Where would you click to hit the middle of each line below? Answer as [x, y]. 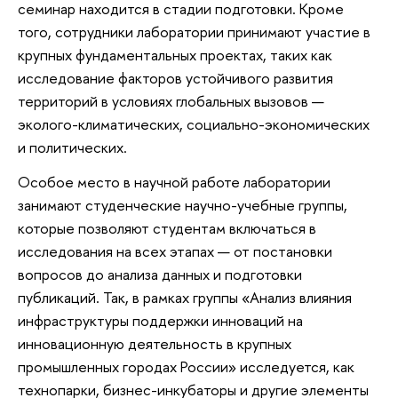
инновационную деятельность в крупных [155, 344]
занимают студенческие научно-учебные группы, [183, 205]
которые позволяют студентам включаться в [167, 228]
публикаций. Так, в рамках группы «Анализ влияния [185, 298]
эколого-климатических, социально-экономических [194, 123]
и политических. [72, 147]
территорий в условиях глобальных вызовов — [171, 100]
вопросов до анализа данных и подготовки [160, 275]
